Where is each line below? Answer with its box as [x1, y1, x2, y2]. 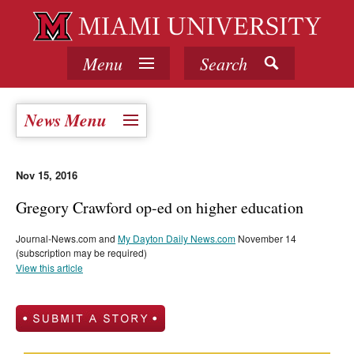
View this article [16, 261, 83, 275]
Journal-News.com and [16, 232, 118, 246]
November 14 [235, 232, 296, 246]
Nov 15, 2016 [16, 168, 77, 183]
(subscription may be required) [16, 246, 147, 260]
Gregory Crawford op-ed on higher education [16, 197, 303, 219]
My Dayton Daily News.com [118, 232, 235, 246]
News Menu [24, 108, 107, 133]
